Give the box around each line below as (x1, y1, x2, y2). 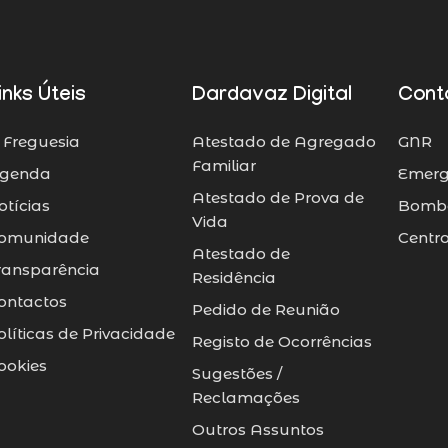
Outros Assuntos (191, 419, 324, 439)
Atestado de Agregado (191, 131, 376, 151)
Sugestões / (191, 363, 282, 383)
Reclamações (191, 387, 300, 407)
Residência (191, 267, 276, 287)
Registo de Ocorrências (191, 331, 372, 351)
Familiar (191, 155, 256, 175)
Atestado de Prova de (191, 187, 364, 207)
